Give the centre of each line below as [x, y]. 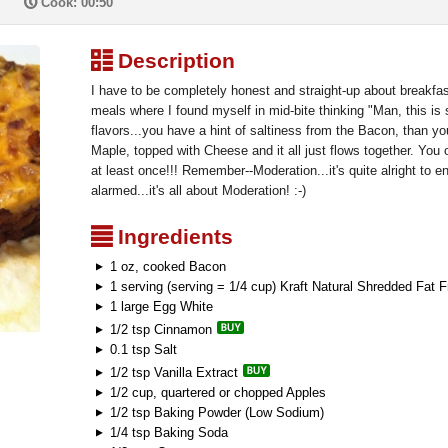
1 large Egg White [159, 306]
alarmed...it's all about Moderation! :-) [198, 190]
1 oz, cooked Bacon [166, 266]
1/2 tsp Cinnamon [161, 329]
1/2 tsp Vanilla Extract [174, 372]
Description [173, 60]
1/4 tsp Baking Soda [167, 432]
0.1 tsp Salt [141, 349]
